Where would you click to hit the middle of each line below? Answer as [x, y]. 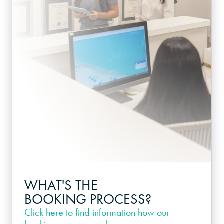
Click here [44, 213]
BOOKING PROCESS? [88, 199]
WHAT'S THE [61, 185]
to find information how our [116, 213]
